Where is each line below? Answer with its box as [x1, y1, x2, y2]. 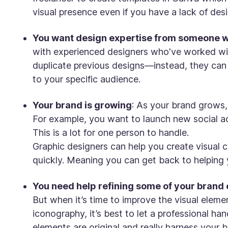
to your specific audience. [33, 74, 143, 84]
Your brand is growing [33, 100, 132, 110]
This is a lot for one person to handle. [33, 127, 191, 138]
